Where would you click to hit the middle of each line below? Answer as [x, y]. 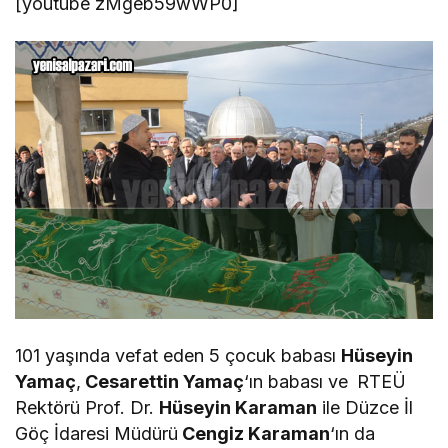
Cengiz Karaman [254, 433]
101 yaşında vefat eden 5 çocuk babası [178, 355]
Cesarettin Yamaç [163, 381]
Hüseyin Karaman [238, 407]
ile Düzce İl [365, 407]
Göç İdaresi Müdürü [97, 433]
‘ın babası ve [296, 381]
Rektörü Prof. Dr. [87, 407]
